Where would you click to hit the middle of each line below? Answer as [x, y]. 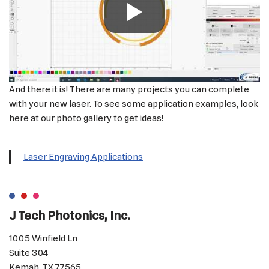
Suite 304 [29, 253]
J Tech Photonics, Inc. [70, 216]
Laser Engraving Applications [83, 156]
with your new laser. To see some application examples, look [134, 104]
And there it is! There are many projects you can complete [129, 89]
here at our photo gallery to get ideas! [86, 118]
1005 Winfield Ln [43, 238]
